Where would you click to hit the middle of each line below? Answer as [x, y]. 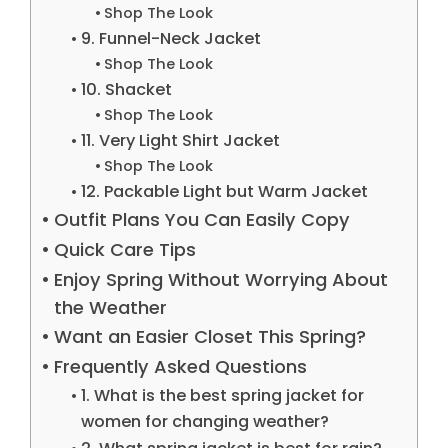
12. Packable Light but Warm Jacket [224, 191]
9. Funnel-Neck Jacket [170, 38]
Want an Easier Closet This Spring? [209, 336]
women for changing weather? [204, 421]
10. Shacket [126, 89]
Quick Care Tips [124, 249]
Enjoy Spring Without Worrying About [220, 279]
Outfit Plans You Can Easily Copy [201, 219]
